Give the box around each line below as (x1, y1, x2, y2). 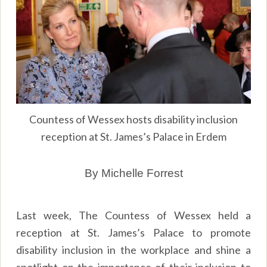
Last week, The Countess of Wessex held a (16, 208, 251, 222)
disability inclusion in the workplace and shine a (16, 243, 251, 256)
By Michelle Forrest (84, 167, 183, 180)
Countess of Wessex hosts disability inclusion (29, 113, 238, 126)
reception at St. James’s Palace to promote (16, 225, 251, 239)
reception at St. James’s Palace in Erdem (41, 130, 226, 144)
